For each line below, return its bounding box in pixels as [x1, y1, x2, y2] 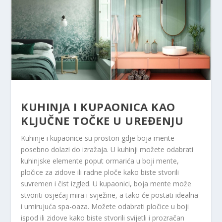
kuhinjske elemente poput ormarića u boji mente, [21, 156, 179, 166]
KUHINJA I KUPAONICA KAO [21, 99, 175, 114]
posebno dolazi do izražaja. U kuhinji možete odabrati [21, 144, 194, 154]
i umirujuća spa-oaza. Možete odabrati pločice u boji [21, 201, 189, 211]
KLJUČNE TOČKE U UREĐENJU [21, 112, 184, 128]
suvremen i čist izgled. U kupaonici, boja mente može [21, 178, 192, 188]
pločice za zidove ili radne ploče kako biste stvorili [21, 167, 179, 177]
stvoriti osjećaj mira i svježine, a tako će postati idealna [21, 190, 199, 200]
